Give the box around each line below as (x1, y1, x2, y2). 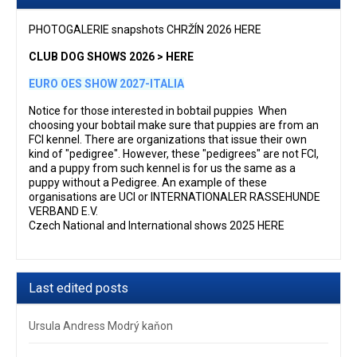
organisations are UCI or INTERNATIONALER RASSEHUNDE (29, 190, 320, 203)
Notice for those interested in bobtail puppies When (29, 104, 287, 117)
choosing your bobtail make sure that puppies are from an (29, 118, 319, 131)
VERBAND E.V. (29, 204, 98, 218)
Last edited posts (29, 280, 128, 296)
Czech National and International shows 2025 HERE (29, 218, 284, 232)
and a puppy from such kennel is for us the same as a (29, 161, 296, 175)
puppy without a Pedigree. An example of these (29, 175, 267, 189)
